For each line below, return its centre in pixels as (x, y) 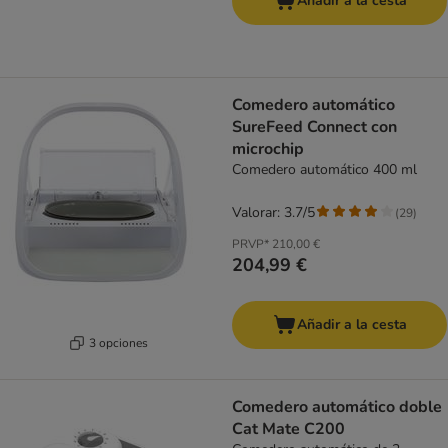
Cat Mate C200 (288, 429)
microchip (268, 149)
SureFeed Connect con (314, 127)
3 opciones (118, 342)
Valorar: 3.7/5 (273, 213)
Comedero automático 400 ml (324, 170)
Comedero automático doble (337, 407)
